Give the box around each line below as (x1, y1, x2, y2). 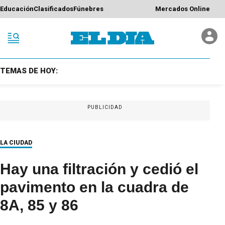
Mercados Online (155, 5, 210, 13)
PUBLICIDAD (87, 104, 123, 110)
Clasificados (34, 5, 73, 13)
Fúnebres (73, 5, 103, 13)
